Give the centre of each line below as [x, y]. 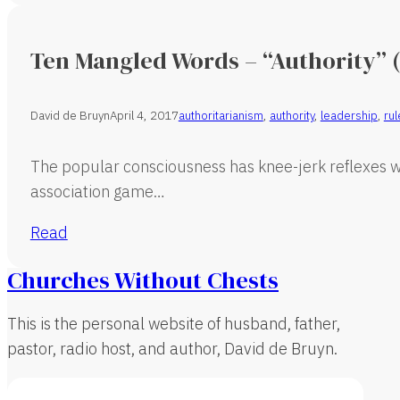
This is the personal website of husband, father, [174, 324]
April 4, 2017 [144, 116]
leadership [349, 116]
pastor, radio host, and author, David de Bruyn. [172, 349]
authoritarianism [221, 116]
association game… [97, 191]
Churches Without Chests [143, 281]
